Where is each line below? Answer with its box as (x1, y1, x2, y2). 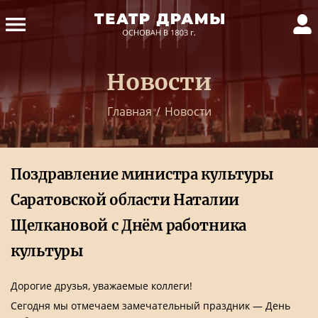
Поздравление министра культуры (11, 165, 274, 183)
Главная (106, 104, 152, 119)
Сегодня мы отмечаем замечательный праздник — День (11, 299, 290, 312)
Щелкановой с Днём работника (11, 216, 246, 234)
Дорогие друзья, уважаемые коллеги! (11, 279, 192, 292)
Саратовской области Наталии (11, 191, 239, 209)
